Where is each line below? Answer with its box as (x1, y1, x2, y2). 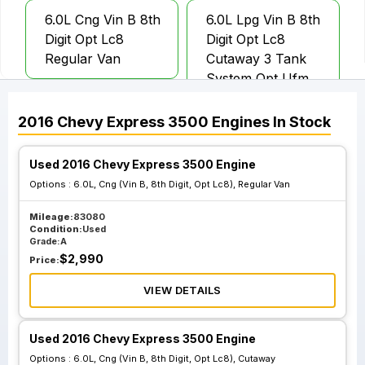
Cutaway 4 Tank (45, 163, 147, 179)
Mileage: (29, 211, 73, 222)
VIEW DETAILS (143, 284, 222, 297)
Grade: (29, 235, 60, 247)
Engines (212, 113, 270, 130)
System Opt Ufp (45, 182, 144, 199)
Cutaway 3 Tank (206, 51, 306, 67)
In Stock (270, 113, 331, 130)
